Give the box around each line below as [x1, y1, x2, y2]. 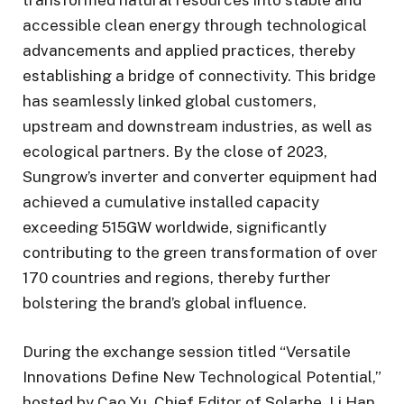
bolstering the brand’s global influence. [23, 293, 307, 312]
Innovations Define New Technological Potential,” [23, 368, 381, 387]
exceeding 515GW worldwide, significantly [23, 217, 326, 236]
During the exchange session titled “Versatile [23, 343, 351, 362]
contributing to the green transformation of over [23, 243, 378, 262]
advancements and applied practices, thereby [23, 41, 355, 60]
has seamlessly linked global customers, [23, 91, 317, 110]
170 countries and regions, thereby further [23, 268, 331, 287]
